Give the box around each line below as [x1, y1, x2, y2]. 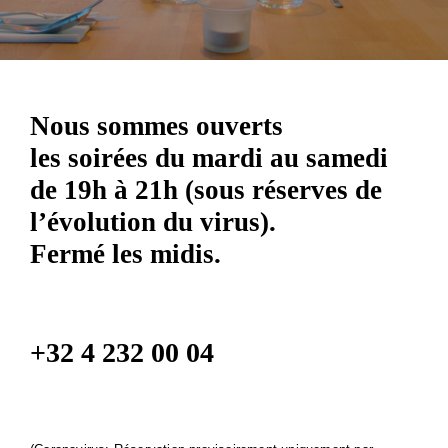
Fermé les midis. [30, 239, 221, 269]
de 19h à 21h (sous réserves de [30, 175, 382, 205]
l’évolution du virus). [30, 207, 276, 237]
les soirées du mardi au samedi [30, 143, 388, 173]
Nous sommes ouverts [30, 111, 283, 141]
